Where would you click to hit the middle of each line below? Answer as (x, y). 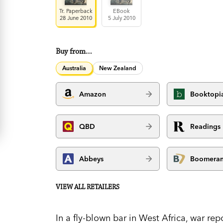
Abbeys (92, 159)
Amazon (93, 94)
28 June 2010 (76, 18)
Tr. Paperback (76, 11)
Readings (206, 126)
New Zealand (118, 68)
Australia (74, 68)
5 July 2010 (121, 18)
